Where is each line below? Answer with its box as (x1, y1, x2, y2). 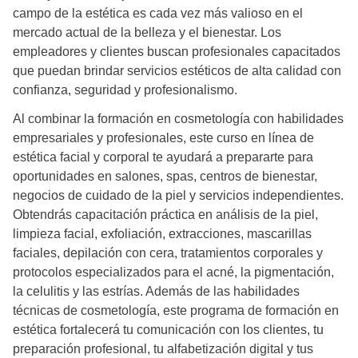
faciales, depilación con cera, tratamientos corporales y (13, 245, 323, 260)
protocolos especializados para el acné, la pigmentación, (13, 265, 334, 279)
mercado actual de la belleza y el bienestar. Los (13, 25, 281, 39)
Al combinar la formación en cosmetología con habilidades (13, 111, 344, 125)
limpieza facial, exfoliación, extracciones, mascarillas (13, 226, 312, 241)
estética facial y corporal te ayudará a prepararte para (13, 149, 313, 164)
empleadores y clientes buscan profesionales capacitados (13, 44, 340, 58)
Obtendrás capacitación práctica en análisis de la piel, (13, 207, 318, 221)
